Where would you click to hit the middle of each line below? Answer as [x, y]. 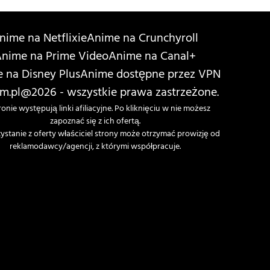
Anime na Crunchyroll [143, 39]
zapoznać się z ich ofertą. [95, 122]
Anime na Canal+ [152, 57]
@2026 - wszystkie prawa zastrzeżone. [120, 93]
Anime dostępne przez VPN [150, 75]
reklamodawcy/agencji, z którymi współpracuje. [95, 147]
